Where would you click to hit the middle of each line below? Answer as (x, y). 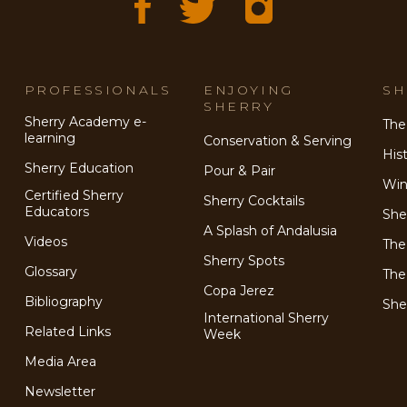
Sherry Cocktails (253, 201)
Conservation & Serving (277, 141)
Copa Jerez (238, 291)
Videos (45, 242)
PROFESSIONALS (98, 90)
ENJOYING (248, 90)
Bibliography (63, 302)
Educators (56, 212)
